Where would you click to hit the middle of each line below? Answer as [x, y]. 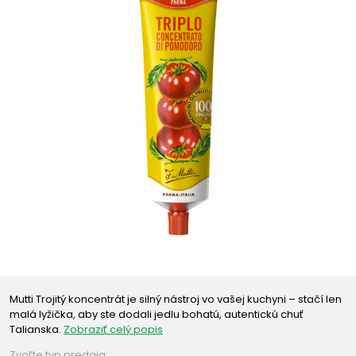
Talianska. [35, 329]
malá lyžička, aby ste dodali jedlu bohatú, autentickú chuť [157, 314]
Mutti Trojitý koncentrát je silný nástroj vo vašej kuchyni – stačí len [176, 299]
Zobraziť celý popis [113, 329]
